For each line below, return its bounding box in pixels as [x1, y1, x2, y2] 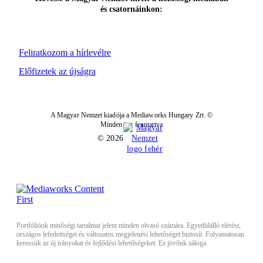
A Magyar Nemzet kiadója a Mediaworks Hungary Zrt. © [50, 110, 213, 119]
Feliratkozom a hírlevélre [19, 47, 111, 58]
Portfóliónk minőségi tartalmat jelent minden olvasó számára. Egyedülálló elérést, [16, 221, 241, 230]
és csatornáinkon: [100, 4, 163, 14]
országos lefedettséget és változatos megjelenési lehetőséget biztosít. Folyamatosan [16, 230, 244, 238]
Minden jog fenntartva [100, 120, 163, 129]
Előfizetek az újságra [19, 66, 96, 76]
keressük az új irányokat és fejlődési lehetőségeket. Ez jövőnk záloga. [16, 238, 208, 247]
